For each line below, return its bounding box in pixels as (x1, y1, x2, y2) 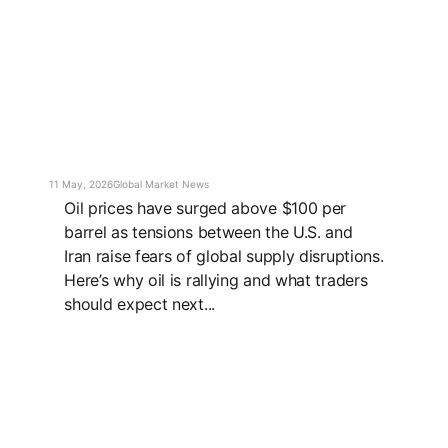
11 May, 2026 (49, 178, 114, 191)
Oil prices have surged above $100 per (64, 198, 347, 219)
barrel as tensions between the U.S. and (64, 222, 353, 243)
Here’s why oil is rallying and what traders (64, 270, 368, 291)
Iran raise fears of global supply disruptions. (64, 246, 384, 267)
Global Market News (113, 178, 210, 191)
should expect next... (64, 294, 215, 315)
